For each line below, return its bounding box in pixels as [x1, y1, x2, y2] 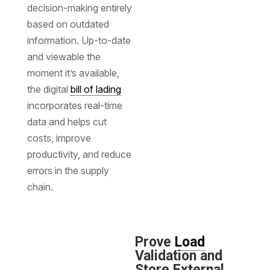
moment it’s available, [27, 66, 119, 79]
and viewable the [27, 50, 101, 63]
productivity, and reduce [27, 148, 131, 160]
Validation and [134, 247, 222, 264]
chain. [27, 180, 53, 193]
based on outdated [27, 17, 109, 30]
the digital [27, 83, 71, 95]
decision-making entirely [27, 1, 132, 14]
